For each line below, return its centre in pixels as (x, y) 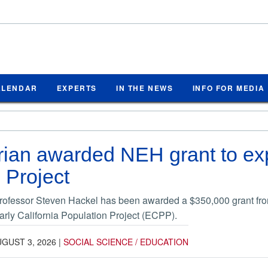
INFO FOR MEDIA (229, 88)
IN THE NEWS (145, 88)
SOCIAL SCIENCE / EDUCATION (126, 241)
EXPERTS (77, 88)
